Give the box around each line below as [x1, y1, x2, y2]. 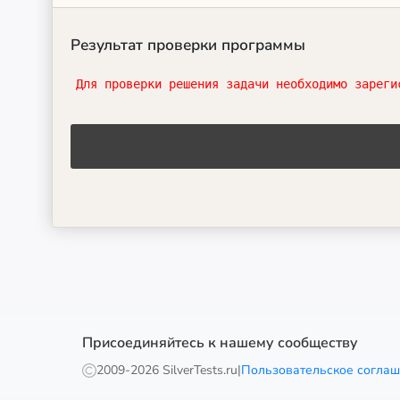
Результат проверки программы [71, 35, 305, 55]
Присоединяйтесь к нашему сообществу [82, 333, 358, 353]
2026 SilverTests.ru [130, 362, 237, 379]
